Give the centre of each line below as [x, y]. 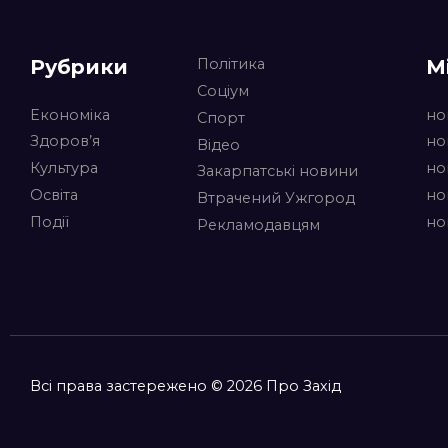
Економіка [70, 114]
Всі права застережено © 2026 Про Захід [185, 386]
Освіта [54, 194]
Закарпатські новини [277, 171]
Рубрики [79, 66]
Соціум [222, 91]
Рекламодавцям [258, 224]
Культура [64, 168]
